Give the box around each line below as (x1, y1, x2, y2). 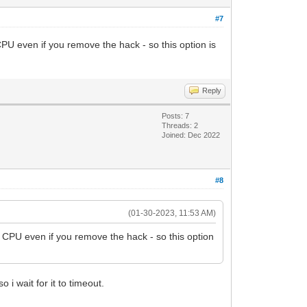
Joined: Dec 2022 (162, 130, 221, 139)
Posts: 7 (162, 111, 190, 120)
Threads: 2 (162, 121, 199, 130)
